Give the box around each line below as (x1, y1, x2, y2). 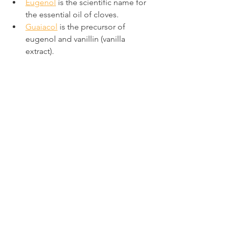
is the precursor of (58, 21, 127, 32)
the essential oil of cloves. (25, 9, 119, 19)
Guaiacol (25, 21, 58, 32)
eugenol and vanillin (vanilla (25, 34, 127, 44)
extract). (25, 46, 54, 56)
